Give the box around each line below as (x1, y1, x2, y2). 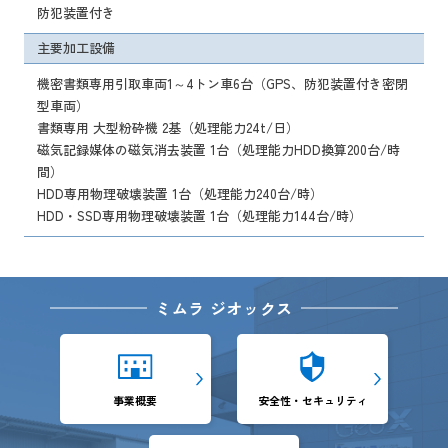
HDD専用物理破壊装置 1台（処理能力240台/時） (37, 184, 323, 204)
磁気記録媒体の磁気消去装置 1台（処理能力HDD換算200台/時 (37, 140, 400, 160)
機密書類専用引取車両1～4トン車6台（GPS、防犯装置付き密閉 (37, 74, 408, 94)
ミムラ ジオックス (155, 295, 293, 320)
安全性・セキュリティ (257, 391, 368, 408)
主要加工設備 (37, 38, 115, 58)
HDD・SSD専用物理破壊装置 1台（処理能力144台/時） (37, 206, 362, 226)
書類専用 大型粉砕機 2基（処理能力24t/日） (37, 118, 299, 138)
